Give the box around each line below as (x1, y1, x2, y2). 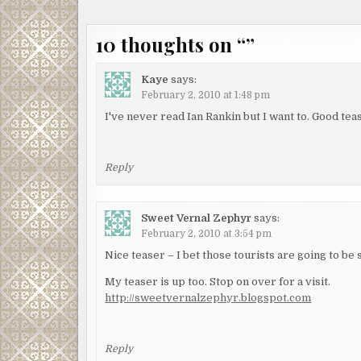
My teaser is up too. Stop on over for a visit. (105, 275, 331, 288)
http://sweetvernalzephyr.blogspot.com (105, 291, 312, 304)
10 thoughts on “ (96, 31, 246, 57)
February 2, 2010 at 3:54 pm (141, 227, 272, 239)
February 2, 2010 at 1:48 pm (141, 89, 271, 102)
